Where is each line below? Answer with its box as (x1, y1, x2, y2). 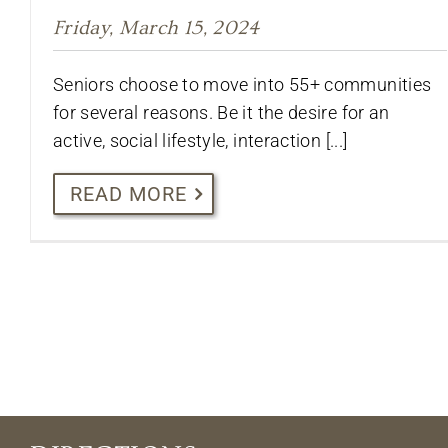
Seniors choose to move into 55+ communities (52, 74, 432, 96)
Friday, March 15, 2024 (52, 17, 260, 40)
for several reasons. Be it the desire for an (52, 102, 390, 124)
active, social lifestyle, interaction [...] (52, 130, 348, 152)
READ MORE (69, 182, 187, 207)
